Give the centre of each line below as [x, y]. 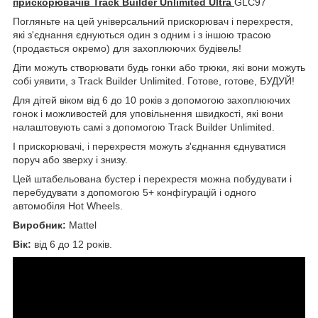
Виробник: [41, 225]
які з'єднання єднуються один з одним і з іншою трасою [142, 35]
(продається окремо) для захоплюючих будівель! [127, 49]
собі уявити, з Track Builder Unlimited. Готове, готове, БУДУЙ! [154, 81]
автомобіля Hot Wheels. [68, 206]
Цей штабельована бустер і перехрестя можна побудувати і [152, 179]
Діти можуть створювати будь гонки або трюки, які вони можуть [159, 68]
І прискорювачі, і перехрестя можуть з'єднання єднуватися [149, 147]
